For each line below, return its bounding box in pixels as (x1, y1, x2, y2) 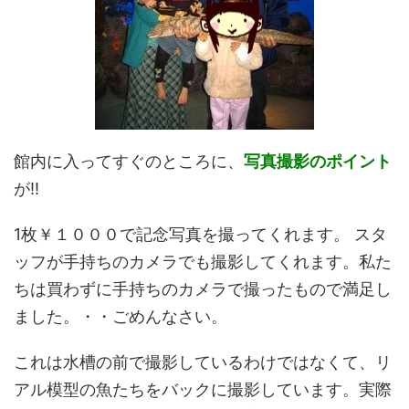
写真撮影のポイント (244, 152, 392, 171)
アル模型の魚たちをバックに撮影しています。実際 (14, 380, 392, 399)
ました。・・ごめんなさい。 (14, 307, 227, 326)
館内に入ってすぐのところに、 (14, 152, 244, 171)
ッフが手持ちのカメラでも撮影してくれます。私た (14, 252, 392, 271)
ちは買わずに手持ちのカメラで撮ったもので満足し (14, 279, 392, 299)
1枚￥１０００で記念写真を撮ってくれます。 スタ (14, 225, 387, 244)
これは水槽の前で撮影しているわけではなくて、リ (14, 352, 392, 372)
